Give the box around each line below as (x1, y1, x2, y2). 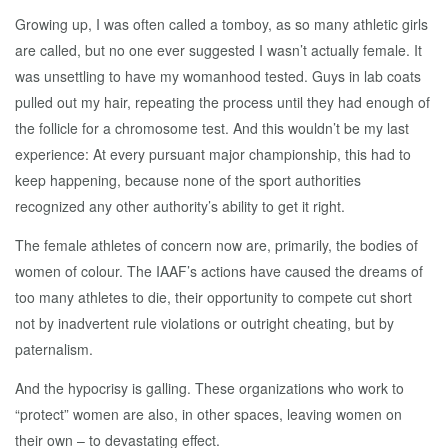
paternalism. (15, 339, 93, 359)
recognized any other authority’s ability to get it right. (15, 196, 345, 216)
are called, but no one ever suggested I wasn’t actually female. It (15, 40, 422, 60)
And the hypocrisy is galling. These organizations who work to (15, 378, 404, 398)
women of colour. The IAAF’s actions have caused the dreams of (15, 261, 423, 281)
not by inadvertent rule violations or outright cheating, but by (15, 313, 394, 333)
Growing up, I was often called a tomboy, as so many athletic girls (15, 14, 428, 34)
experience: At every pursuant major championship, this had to (15, 144, 411, 164)
